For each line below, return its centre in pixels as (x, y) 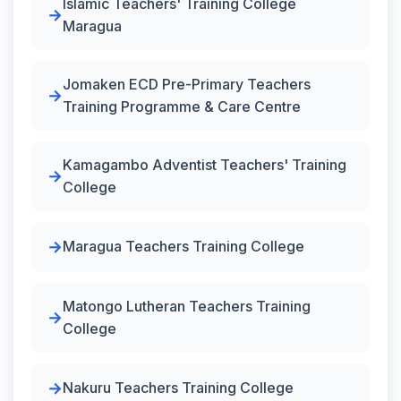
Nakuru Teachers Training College (178, 388)
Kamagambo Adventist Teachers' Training (205, 164)
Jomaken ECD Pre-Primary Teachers (187, 84)
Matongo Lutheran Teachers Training (187, 306)
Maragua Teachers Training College (183, 246)
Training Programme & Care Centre (182, 106)
